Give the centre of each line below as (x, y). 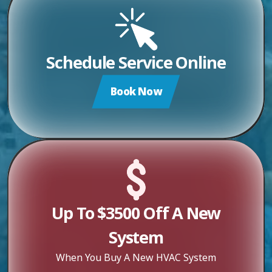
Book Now (136, 91)
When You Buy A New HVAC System (136, 258)
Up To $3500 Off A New (136, 213)
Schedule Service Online (136, 63)
